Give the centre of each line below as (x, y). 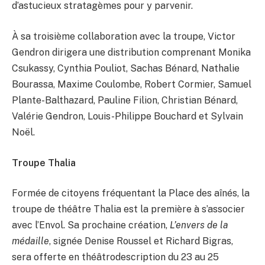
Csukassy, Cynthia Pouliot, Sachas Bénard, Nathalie (126, 69)
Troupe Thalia (44, 163)
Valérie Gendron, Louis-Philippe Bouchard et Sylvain (127, 117)
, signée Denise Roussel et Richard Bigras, (141, 241)
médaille (30, 241)
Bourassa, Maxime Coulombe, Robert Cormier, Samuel (132, 85)
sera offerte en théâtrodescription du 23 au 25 (115, 257)
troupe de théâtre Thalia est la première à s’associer (128, 209)
